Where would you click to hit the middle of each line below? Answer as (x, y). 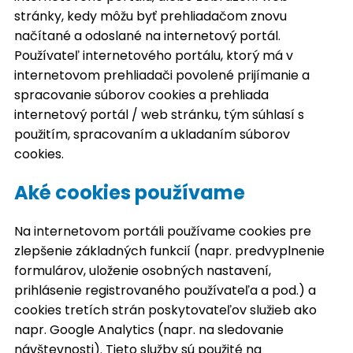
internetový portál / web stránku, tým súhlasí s (159, 115)
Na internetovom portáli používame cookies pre (163, 231)
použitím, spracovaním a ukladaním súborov (152, 135)
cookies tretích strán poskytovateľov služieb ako (165, 310)
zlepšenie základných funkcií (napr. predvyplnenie (169, 251)
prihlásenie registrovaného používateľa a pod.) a (165, 290)
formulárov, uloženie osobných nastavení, (143, 270)
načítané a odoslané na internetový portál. (147, 36)
